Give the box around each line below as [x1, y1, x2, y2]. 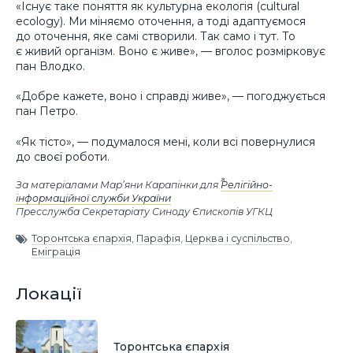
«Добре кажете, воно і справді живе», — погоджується [16, 89, 325, 104]
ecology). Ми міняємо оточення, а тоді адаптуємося [16, 13, 306, 28]
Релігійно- [221, 178, 273, 191]
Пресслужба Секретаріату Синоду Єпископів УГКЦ [16, 205, 273, 217]
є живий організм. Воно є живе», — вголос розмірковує [16, 43, 325, 58]
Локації [16, 283, 82, 303]
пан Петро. [16, 104, 78, 119]
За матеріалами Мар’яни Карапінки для [16, 178, 221, 191]
